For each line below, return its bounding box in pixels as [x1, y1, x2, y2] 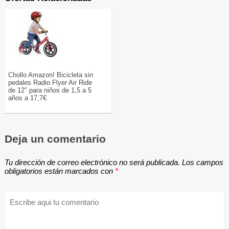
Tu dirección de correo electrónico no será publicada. [4, 158, 180, 167]
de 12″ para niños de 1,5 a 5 [8, 86, 91, 95]
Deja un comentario [4, 133, 106, 145]
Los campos [181, 158, 223, 167]
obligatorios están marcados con [4, 167, 115, 176]
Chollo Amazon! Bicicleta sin [8, 71, 93, 79]
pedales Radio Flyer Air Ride [8, 79, 92, 87]
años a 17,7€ [8, 94, 47, 102]
